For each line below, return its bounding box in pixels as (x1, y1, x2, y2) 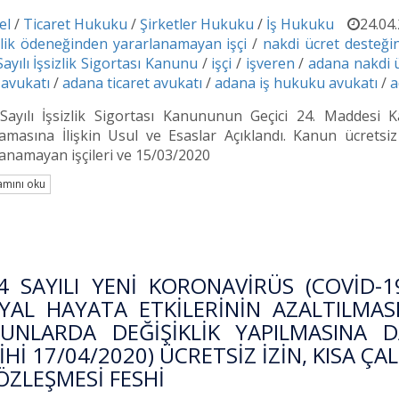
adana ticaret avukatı (62, 72, 202, 93)
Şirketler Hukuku (140, 13, 254, 34)
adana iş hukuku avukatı (215, 72, 378, 93)
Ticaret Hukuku (23, 13, 127, 34)
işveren (245, 53, 295, 73)
